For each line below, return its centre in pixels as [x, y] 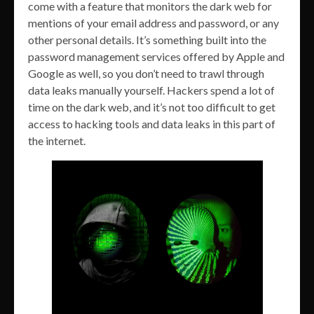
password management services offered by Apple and [156, 56]
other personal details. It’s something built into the [147, 40]
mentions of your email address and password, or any [153, 23]
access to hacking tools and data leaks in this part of [152, 124]
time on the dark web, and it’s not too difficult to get [152, 107]
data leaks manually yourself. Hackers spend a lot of [151, 90]
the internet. [57, 141]
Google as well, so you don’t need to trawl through [146, 73]
